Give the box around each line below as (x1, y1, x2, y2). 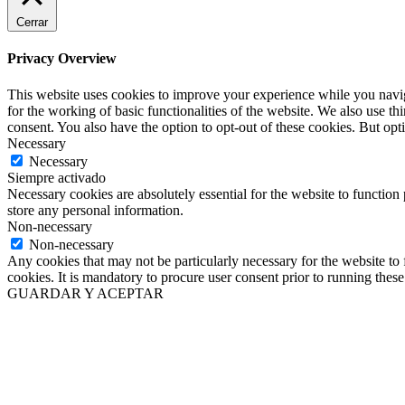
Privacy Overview (7, 51, 117, 67)
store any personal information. (7, 202, 184, 218)
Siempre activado (7, 169, 106, 185)
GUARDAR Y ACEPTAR (7, 285, 164, 301)
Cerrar (16, 15, 48, 30)
